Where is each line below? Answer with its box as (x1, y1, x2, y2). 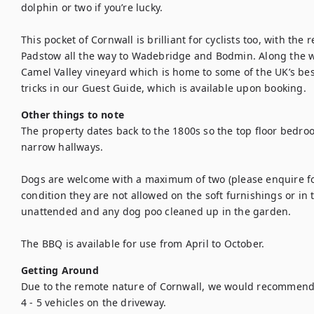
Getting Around (21, 264, 99, 277)
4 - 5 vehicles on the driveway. (21, 296, 167, 309)
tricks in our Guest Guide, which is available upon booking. (21, 81, 306, 95)
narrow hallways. (21, 140, 107, 153)
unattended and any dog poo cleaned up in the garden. (21, 205, 294, 218)
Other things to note (21, 108, 124, 121)
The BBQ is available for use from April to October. (21, 237, 265, 250)
